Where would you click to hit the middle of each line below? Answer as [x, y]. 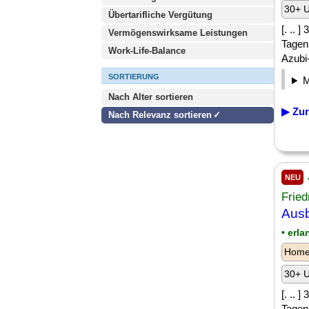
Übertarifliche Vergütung [160, 15]
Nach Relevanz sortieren [160, 115]
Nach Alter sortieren [151, 97]
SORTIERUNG [134, 77]
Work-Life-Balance [147, 51]
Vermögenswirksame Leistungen [178, 33]
